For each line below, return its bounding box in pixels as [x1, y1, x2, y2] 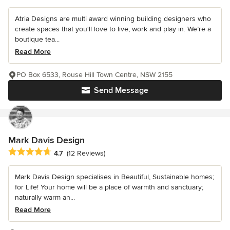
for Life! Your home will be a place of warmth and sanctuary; [15, 183, 203, 192]
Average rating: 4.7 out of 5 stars [8, 147, 123, 158]
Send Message [94, 85, 148, 96]
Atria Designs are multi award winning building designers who [15, 14, 211, 24]
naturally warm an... [15, 193, 75, 202]
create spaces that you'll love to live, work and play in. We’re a [15, 25, 211, 34]
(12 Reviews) [67, 148, 105, 158]
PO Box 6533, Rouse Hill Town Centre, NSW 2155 [16, 70, 172, 80]
